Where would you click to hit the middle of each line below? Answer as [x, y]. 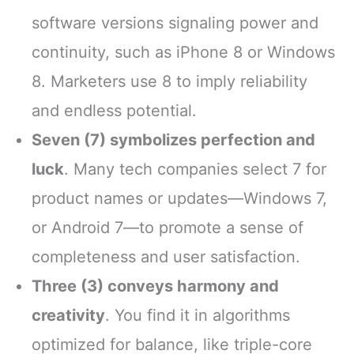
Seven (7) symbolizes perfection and [173, 139]
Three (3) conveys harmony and [155, 286]
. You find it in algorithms [198, 315]
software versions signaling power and [175, 23]
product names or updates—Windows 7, [179, 198]
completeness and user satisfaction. [166, 256]
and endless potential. [114, 110]
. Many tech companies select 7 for [195, 169]
